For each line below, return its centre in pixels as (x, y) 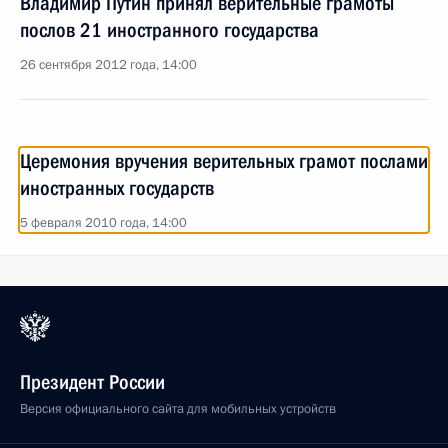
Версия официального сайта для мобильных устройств (178, 409)
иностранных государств (117, 188)
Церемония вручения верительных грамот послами (224, 161)
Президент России (92, 382)
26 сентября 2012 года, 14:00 (108, 65)
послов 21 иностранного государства (169, 30)
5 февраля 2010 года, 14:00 (103, 223)
